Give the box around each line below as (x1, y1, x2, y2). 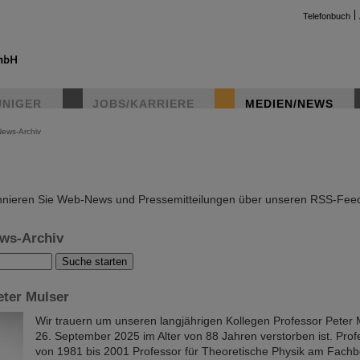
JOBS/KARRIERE (92, 97, 194, 110)
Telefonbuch (303, 11, 350, 21)
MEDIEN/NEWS (245, 97, 333, 110)
